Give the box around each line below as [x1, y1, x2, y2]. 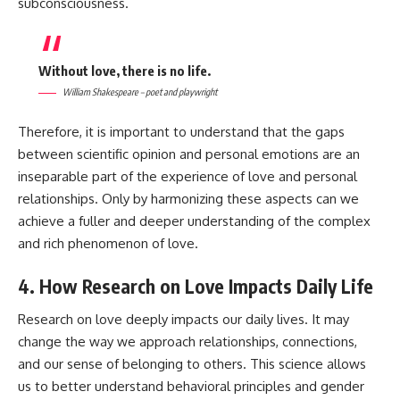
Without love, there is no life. [37, 62, 211, 79]
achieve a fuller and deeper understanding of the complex [18, 212, 371, 229]
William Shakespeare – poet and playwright [62, 86, 217, 98]
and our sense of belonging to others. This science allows [18, 354, 366, 372]
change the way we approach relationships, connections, [18, 332, 357, 350]
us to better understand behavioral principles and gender [18, 377, 364, 395]
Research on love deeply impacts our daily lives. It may [18, 310, 349, 328]
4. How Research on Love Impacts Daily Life [18, 274, 373, 299]
